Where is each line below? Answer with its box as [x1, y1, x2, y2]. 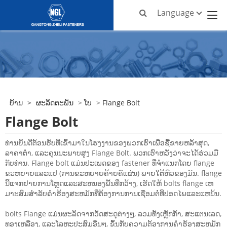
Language [157, 7, 195, 18]
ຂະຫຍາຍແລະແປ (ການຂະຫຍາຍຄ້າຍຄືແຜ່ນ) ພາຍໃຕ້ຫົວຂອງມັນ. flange [5, 168, 222, 178]
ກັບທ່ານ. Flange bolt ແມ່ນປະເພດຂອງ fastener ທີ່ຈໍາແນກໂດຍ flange [5, 158, 214, 168]
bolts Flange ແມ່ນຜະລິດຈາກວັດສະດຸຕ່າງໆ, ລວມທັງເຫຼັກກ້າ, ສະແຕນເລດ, [5, 209, 221, 219]
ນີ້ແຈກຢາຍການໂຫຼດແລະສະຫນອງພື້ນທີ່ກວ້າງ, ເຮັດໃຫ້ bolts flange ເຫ [5, 178, 213, 188]
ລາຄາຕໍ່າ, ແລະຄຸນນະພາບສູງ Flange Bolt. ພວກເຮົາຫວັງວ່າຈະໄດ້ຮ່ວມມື [5, 148, 218, 158]
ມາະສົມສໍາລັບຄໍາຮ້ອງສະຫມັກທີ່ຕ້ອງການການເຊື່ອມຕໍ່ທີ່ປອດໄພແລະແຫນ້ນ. [5, 188, 221, 199]
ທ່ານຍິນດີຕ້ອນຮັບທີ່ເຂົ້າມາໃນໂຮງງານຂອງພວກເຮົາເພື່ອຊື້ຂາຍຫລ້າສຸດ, [5, 138, 209, 148]
